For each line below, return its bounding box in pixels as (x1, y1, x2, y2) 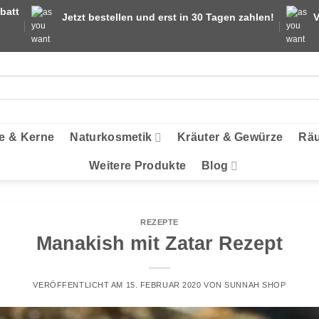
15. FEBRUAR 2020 (125, 280, 202, 289)
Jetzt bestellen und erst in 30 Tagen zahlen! (62, 11, 274, 23)
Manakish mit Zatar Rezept (36, 231, 283, 254)
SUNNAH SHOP (224, 280, 286, 289)
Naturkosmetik (70, 131, 152, 143)
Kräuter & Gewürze (177, 131, 283, 143)
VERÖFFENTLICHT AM (33, 280, 126, 289)
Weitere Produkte (89, 159, 187, 172)
